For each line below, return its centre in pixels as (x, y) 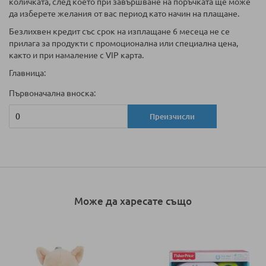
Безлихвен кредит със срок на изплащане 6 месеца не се (119, 32)
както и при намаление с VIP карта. (76, 56)
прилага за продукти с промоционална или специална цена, (123, 44)
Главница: (27, 73)
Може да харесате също (133, 201)
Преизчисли (172, 117)
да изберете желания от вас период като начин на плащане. (124, 14)
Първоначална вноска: (52, 94)
